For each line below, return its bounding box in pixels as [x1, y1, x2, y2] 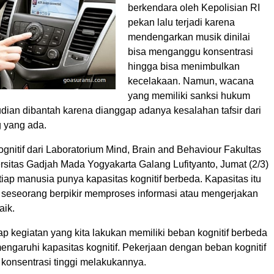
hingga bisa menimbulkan [128, 61, 240, 72]
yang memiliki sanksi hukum [128, 91, 250, 102]
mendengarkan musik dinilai [128, 32, 250, 43]
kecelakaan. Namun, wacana [128, 76, 254, 87]
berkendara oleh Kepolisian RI [128, 2, 260, 13]
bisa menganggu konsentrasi [128, 46, 253, 57]
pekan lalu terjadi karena [128, 17, 235, 28]
